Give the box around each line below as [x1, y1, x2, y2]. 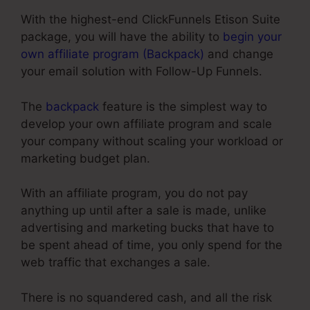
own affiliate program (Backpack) [21, 47, 204, 62]
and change [204, 47, 273, 62]
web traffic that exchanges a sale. [21, 255, 210, 270]
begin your [223, 30, 282, 44]
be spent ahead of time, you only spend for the [21, 238, 282, 253]
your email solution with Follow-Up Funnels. [21, 64, 262, 79]
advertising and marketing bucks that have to [21, 221, 274, 235]
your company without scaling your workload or [21, 134, 283, 148]
